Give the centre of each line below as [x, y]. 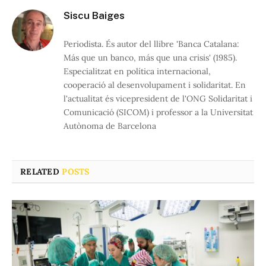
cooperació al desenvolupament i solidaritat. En [155, 85]
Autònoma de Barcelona [110, 126]
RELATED [41, 171]
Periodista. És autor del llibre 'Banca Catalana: [151, 44]
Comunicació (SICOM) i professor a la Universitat [158, 112]
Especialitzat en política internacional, [137, 71]
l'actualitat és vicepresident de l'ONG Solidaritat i [158, 98]
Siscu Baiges [94, 15]
